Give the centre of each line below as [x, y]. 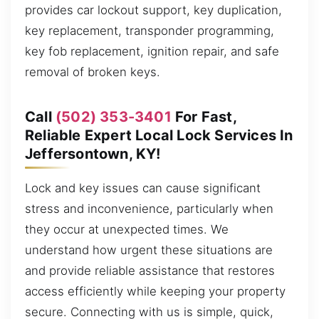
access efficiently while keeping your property [155, 291]
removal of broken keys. [93, 72]
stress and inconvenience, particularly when [149, 208]
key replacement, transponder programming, [150, 30]
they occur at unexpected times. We [127, 229]
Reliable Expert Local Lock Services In [159, 135]
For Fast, [204, 116]
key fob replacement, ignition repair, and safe [152, 51]
